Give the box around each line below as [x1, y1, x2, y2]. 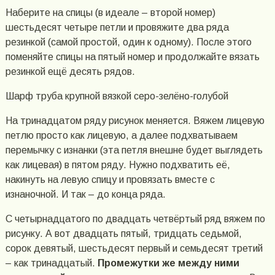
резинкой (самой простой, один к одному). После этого [5, 37, 252, 48]
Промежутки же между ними [97, 258, 239, 269]
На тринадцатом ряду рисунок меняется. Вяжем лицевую [5, 115, 265, 126]
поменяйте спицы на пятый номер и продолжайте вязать [5, 52, 260, 63]
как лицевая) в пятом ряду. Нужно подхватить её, [5, 160, 230, 171]
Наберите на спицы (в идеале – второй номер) [5, 7, 215, 18]
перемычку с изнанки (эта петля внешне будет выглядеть [5, 145, 263, 156]
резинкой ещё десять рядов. [5, 66, 135, 77]
